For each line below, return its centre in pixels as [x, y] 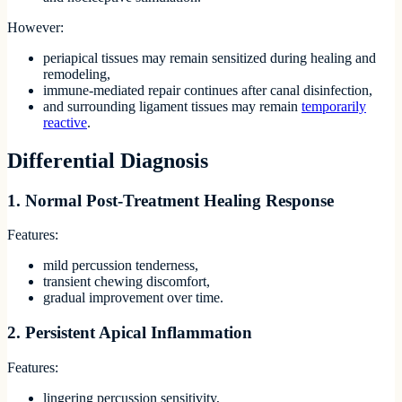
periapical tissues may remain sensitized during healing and [210, 57]
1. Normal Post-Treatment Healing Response [170, 200]
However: [35, 27]
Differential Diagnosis [108, 160]
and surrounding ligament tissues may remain [172, 106]
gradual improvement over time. [133, 298]
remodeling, [77, 74]
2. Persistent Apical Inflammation [130, 333]
